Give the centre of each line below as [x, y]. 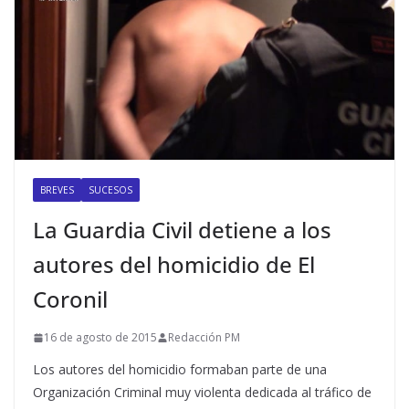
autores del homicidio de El [174, 265]
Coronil [70, 299]
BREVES [57, 190]
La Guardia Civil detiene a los [182, 230]
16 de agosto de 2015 [100, 338]
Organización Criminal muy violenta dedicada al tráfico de [202, 393]
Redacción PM [204, 338]
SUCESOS [110, 190]
